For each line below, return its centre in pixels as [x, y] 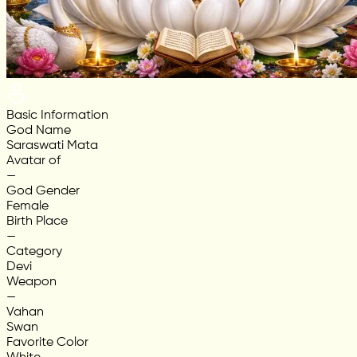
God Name [39, 131]
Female [27, 207]
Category [34, 252]
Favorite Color [47, 343]
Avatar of [33, 161]
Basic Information [57, 116]
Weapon [31, 282]
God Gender [43, 192]
